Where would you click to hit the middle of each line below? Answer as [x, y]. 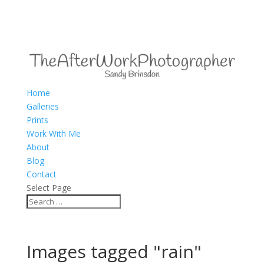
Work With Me [53, 133]
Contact [41, 174]
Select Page [49, 187]
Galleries [42, 106]
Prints [37, 120]
